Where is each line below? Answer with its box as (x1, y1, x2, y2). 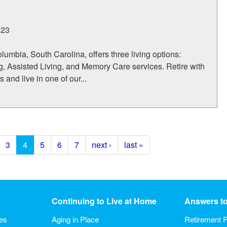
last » (124, 139, 143, 150)
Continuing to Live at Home (51, 195, 157, 207)
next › (92, 139, 111, 150)
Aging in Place (51, 214, 99, 224)
